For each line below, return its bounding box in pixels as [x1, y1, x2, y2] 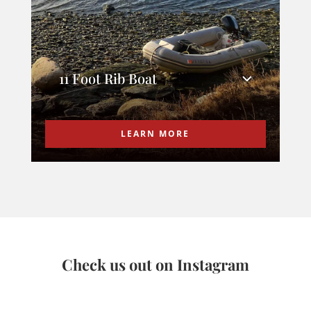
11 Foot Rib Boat [58, 68, 157, 87]
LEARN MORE [121, 127, 190, 140]
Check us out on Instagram [62, 253, 249, 275]
